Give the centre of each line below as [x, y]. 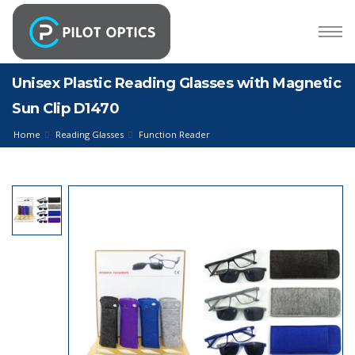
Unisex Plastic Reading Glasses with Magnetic [176, 83]
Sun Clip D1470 [65, 109]
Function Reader [174, 134]
